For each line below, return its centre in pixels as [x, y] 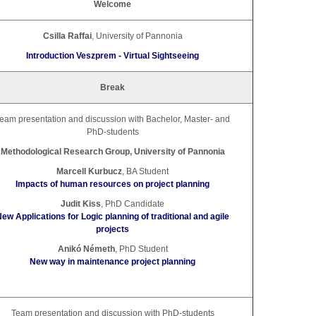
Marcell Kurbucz [89, 171]
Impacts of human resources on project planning [113, 184]
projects [113, 229]
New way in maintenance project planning [113, 261]
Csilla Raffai [67, 36]
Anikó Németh [86, 249]
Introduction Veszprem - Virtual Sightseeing [113, 55]
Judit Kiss [81, 203]
